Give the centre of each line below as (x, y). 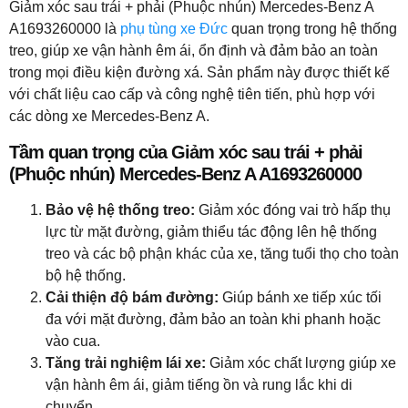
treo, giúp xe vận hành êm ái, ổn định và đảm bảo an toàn (194, 51)
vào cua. (73, 341)
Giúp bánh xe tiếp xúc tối (300, 297)
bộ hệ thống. (86, 275)
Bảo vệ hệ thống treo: (120, 209)
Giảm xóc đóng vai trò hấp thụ (293, 209)
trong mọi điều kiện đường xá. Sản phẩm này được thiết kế (199, 73)
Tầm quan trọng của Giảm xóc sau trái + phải (186, 152)
